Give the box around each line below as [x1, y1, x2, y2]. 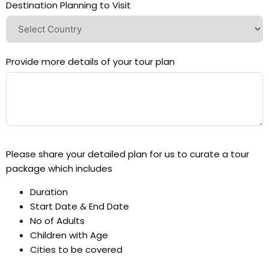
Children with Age [30, 228, 108, 241]
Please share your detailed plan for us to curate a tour [6, 147, 249, 160]
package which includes [6, 162, 112, 175]
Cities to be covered [30, 243, 122, 256]
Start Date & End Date [30, 199, 129, 213]
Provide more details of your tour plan [6, 55, 175, 68]
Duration [30, 185, 70, 198]
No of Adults [30, 214, 85, 227]
